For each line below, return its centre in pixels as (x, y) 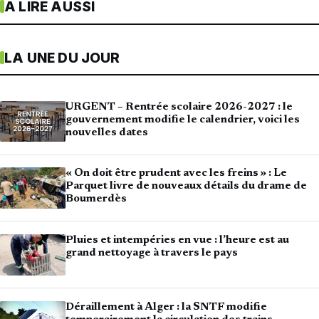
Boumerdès (96, 199)
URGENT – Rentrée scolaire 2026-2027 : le (179, 107)
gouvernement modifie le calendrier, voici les (183, 120)
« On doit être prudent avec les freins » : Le (176, 174)
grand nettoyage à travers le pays (152, 253)
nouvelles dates (107, 132)
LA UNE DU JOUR (62, 58)
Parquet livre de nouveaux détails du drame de (186, 187)
